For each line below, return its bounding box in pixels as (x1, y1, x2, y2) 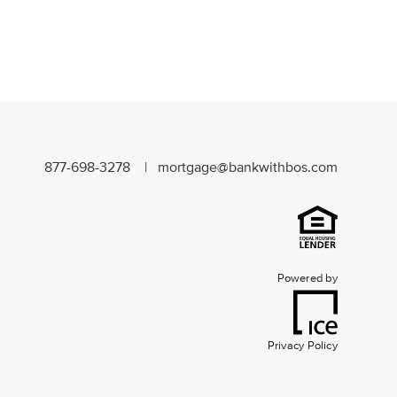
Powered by (276, 273, 338, 284)
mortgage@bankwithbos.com (157, 161, 338, 175)
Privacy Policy (267, 340, 338, 352)
